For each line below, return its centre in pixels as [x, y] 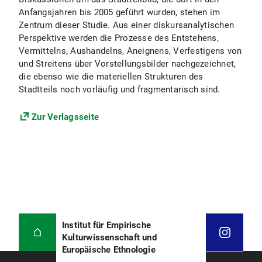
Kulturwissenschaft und [109, 237]
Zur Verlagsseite [65, 117]
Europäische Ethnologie [109, 250]
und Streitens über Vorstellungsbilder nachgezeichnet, [127, 64]
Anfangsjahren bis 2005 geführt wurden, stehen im [119, 12]
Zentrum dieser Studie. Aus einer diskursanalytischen [126, 25]
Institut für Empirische [107, 225]
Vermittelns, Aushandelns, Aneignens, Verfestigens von [130, 51]
